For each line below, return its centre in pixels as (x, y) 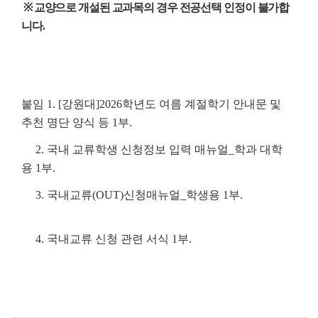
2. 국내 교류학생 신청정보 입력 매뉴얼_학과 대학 (152, 150)
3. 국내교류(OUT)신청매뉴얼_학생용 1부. (132, 195)
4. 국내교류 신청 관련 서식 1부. (108, 239)
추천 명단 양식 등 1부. (77, 123)
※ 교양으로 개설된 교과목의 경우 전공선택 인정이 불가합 (155, 8)
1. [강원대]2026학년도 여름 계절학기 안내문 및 (164, 104)
